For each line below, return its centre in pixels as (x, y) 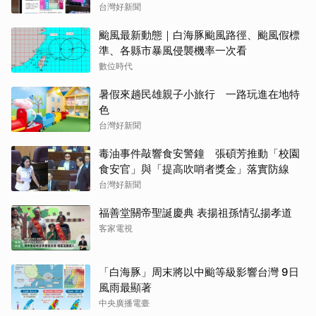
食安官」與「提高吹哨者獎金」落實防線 (194, 169)
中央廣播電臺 (124, 303)
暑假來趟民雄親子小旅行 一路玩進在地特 (199, 94)
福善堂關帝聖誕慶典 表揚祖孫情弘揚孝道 (195, 212)
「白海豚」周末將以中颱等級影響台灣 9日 (199, 272)
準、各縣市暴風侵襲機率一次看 (173, 50)
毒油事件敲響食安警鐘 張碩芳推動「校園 (199, 153)
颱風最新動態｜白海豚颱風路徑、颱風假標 (199, 35)
